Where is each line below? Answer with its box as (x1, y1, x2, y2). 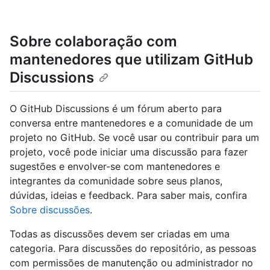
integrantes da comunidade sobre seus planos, (10, 175, 222, 187)
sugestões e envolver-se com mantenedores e (10, 160, 220, 173)
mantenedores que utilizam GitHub (10, 51, 253, 68)
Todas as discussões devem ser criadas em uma (10, 228, 230, 240)
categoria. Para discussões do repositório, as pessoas (10, 242, 256, 255)
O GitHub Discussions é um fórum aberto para (10, 102, 222, 115)
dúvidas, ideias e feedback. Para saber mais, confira (10, 189, 247, 202)
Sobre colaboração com (10, 33, 177, 50)
